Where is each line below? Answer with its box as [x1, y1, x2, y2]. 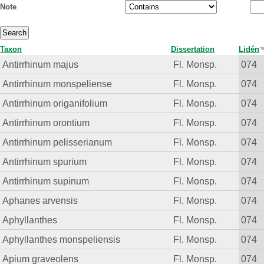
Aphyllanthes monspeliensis [2, 234, 121, 245]
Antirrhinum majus [2, 59, 79, 70]
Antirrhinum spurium [2, 156, 87, 167]
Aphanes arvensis [2, 195, 78, 206]
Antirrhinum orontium [2, 117, 90, 128]
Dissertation [171, 45, 214, 54]
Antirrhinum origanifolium [2, 98, 108, 109]
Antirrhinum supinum [2, 176, 90, 187]
